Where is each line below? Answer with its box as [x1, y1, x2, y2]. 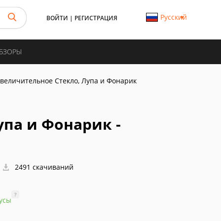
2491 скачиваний [13, 162, 74, 172]
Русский [160, 12, 187, 22]
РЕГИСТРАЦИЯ [74, 14, 117, 22]
